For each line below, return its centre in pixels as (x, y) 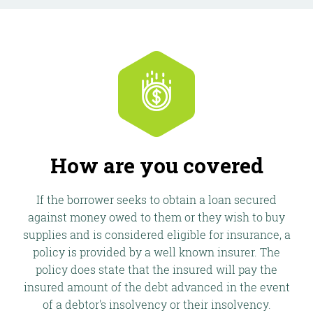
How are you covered (156, 165)
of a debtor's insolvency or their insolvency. (156, 304)
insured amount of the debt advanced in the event (156, 287)
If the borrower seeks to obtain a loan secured (156, 199)
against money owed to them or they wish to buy (156, 217)
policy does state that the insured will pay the (156, 269)
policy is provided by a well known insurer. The (156, 252)
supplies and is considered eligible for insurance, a (156, 234)
